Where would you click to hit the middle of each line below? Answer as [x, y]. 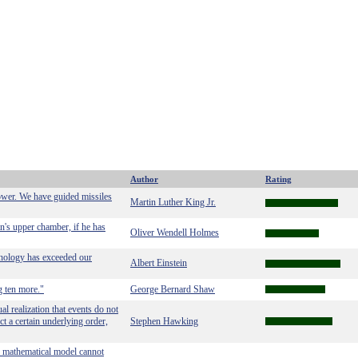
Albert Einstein [159, 263]
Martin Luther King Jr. [173, 202]
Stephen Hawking [164, 321]
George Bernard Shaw [173, 289]
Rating [278, 179]
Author [144, 179]
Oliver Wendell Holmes [175, 233]
